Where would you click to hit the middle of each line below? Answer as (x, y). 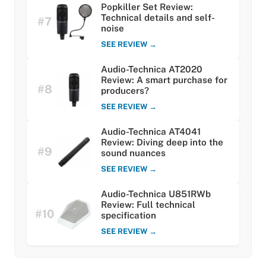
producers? (125, 91)
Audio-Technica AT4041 (151, 132)
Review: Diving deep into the (162, 142)
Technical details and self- (158, 18)
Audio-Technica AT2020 (152, 69)
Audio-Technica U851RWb (156, 194)
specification (129, 216)
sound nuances (133, 153)
